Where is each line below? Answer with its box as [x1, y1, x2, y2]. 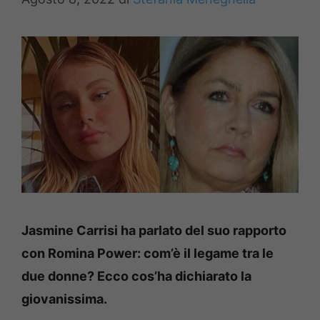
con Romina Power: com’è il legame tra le [21, 245, 274, 261]
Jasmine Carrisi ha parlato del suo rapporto [21, 222, 286, 238]
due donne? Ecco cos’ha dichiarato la [21, 268, 251, 284]
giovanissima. [21, 291, 107, 306]
